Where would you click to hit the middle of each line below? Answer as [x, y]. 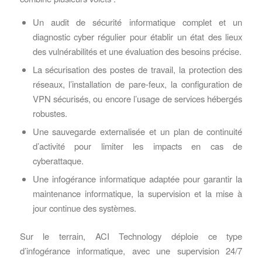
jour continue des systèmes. [84, 208]
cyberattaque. [58, 161]
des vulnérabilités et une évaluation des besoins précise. [137, 51]
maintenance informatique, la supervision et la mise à [137, 194]
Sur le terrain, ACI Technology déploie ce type [131, 236]
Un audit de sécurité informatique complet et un [137, 22]
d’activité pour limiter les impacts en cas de [137, 146]
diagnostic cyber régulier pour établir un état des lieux [137, 37]
